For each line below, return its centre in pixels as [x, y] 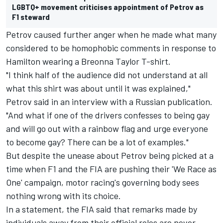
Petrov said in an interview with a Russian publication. [109, 101]
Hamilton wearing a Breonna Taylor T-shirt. [88, 61]
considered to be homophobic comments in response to [111, 48]
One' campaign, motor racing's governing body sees [103, 182]
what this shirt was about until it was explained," [98, 88]
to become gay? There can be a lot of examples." [97, 142]
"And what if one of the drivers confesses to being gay [108, 115]
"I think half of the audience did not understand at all [107, 74]
